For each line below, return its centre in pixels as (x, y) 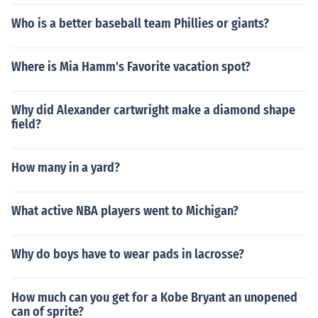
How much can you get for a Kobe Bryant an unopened (154, 297)
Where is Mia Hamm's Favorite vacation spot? (131, 67)
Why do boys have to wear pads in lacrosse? (128, 254)
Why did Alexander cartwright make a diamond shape (153, 110)
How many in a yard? (66, 168)
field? (26, 124)
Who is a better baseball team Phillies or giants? (140, 23)
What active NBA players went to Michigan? (125, 211)
